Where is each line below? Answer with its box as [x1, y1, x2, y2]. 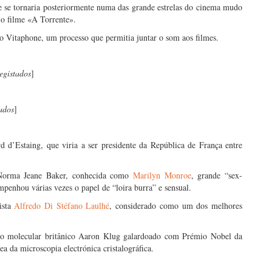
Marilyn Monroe [132, 169, 191, 181]
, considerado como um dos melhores [109, 200, 243, 211]
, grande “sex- [191, 169, 242, 181]
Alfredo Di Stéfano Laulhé [14, 200, 110, 211]
